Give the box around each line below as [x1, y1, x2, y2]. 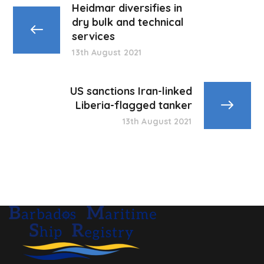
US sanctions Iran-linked [70, 84, 192, 98]
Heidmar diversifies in [72, 1, 183, 15]
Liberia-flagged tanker [75, 98, 192, 112]
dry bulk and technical [72, 15, 184, 29]
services [72, 29, 115, 44]
